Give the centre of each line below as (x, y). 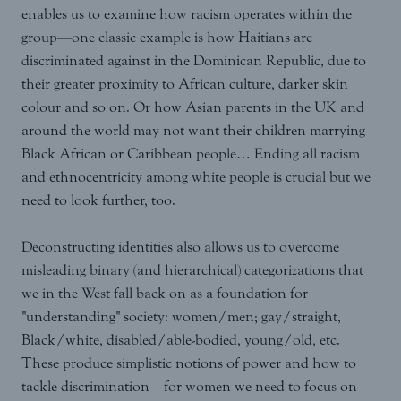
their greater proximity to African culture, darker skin (185, 84)
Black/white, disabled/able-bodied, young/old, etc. (181, 340)
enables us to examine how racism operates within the (187, 14)
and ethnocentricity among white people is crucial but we (196, 177)
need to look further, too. (98, 200)
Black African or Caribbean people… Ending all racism (191, 154)
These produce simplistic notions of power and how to (189, 363)
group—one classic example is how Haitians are (167, 38)
